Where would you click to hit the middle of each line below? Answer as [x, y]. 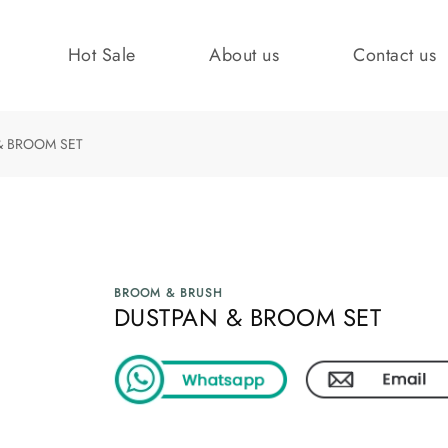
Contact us [395, 55]
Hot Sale [101, 55]
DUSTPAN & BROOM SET [247, 317]
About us [244, 55]
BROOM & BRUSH [168, 292]
